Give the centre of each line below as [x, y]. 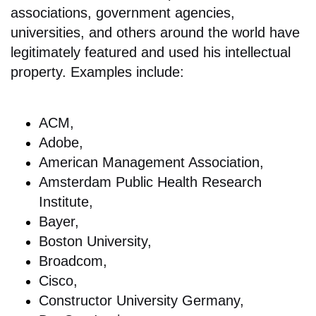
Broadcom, [73, 261]
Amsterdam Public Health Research [150, 182]
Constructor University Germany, [141, 300]
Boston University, [95, 241]
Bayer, [59, 221]
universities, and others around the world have [155, 32]
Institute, [66, 202]
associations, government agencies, [123, 13]
